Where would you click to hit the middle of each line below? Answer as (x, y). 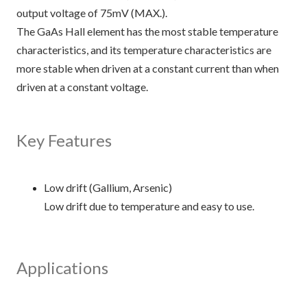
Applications (62, 268)
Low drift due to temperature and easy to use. (149, 206)
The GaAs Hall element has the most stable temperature (147, 31)
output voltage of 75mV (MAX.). (92, 13)
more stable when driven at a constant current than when (148, 68)
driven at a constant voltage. (82, 87)
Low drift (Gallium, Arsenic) (108, 187)
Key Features (64, 140)
